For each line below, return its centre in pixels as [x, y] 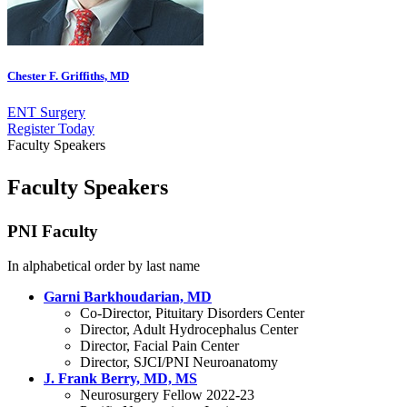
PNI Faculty [53, 231]
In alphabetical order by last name [104, 266]
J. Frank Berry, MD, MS [120, 379]
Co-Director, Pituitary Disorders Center [192, 313]
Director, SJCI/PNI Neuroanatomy [179, 362]
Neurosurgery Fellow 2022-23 [167, 395]
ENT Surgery [46, 112]
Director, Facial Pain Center [159, 346]
